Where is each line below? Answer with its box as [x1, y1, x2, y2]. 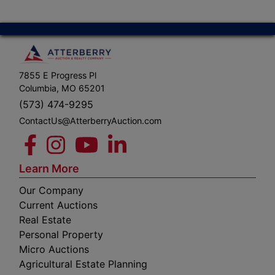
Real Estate [19, 214, 71, 226]
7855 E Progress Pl [19, 70, 96, 80]
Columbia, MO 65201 [19, 83, 105, 93]
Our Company [19, 184, 83, 196]
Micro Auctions [19, 243, 89, 255]
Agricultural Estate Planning [19, 258, 147, 270]
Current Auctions [19, 199, 98, 211]
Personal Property [19, 228, 103, 241]
